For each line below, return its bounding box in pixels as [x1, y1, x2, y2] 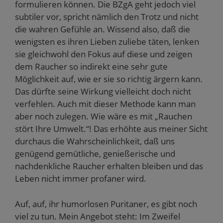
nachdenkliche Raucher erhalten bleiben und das [15, 160, 203, 172]
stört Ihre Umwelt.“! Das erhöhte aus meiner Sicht [15, 123, 208, 134]
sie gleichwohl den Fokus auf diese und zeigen [15, 48, 192, 60]
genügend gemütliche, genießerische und [15, 148, 175, 159]
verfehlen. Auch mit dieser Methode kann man [15, 98, 196, 110]
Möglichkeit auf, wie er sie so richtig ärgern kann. [15, 73, 203, 85]
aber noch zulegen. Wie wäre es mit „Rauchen [15, 111, 192, 122]
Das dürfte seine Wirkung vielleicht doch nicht [15, 86, 191, 97]
